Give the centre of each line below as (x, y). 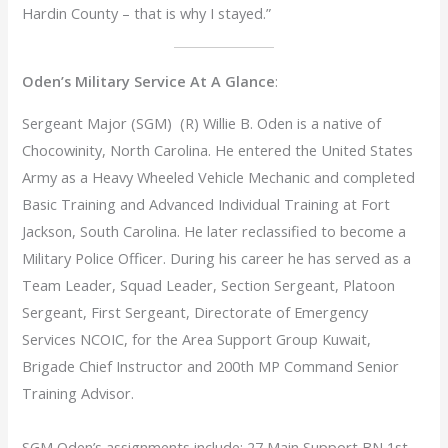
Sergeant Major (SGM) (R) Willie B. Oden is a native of (202, 122)
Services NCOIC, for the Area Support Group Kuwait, (199, 338)
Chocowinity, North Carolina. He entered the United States (218, 149)
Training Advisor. (78, 392)
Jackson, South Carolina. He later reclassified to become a (214, 230)
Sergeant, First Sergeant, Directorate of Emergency (195, 311)
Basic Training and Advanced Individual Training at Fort (206, 203)
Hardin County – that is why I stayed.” (147, 13)
